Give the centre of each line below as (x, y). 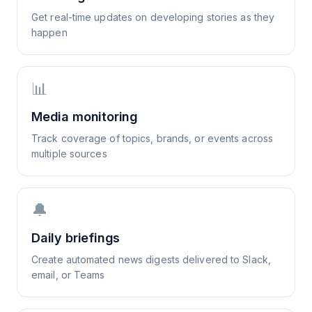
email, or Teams (68, 275)
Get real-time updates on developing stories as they (153, 17)
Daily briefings (76, 238)
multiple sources (69, 154)
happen (49, 32)
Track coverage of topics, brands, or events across (153, 138)
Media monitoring (85, 117)
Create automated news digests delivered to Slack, (151, 259)
